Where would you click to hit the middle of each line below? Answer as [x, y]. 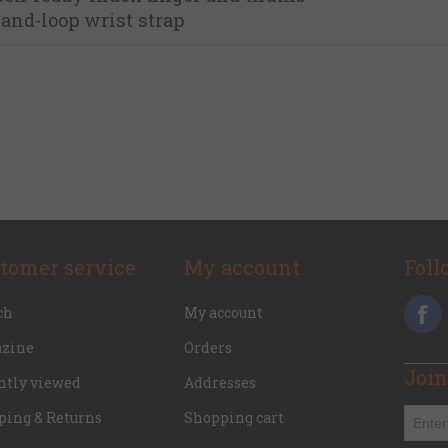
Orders [208, 348]
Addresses [220, 383]
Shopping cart [234, 418]
